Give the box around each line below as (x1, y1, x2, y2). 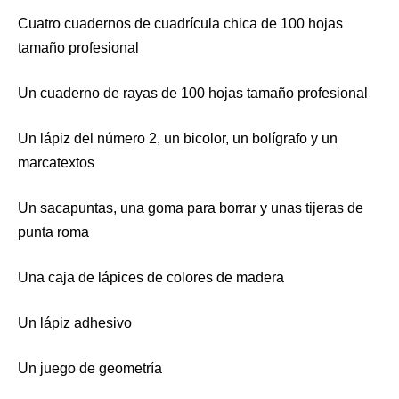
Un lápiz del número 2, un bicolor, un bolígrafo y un (18, 130, 338, 146)
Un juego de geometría (18, 360, 162, 376)
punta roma (18, 224, 89, 240)
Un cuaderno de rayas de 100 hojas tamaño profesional (18, 85, 368, 101)
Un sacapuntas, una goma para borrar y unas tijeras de (18, 199, 363, 216)
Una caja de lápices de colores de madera (18, 269, 284, 285)
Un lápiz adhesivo (18, 314, 132, 330)
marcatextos (18, 154, 94, 170)
